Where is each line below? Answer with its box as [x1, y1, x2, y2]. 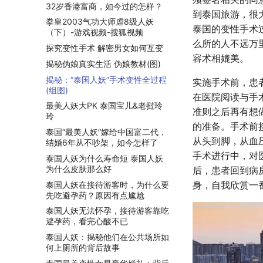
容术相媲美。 [193, 52, 249, 64]
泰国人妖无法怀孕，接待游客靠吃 [46, 205, 169, 216]
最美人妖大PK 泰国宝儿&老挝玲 [46, 100, 163, 111]
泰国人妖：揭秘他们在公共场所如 [46, 232, 169, 242]
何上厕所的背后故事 [46, 242, 120, 252]
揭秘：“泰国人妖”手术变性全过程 [46, 74, 167, 85]
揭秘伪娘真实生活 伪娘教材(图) [46, 58, 161, 69]
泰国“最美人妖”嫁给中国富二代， [46, 127, 167, 137]
